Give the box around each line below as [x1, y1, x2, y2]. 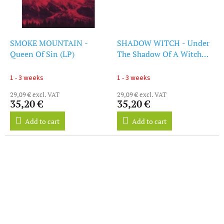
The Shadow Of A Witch [117, 48, 201, 60]
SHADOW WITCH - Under [117, 37, 209, 49]
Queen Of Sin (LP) [10, 48, 74, 60]
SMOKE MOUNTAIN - [10, 37, 88, 49]
